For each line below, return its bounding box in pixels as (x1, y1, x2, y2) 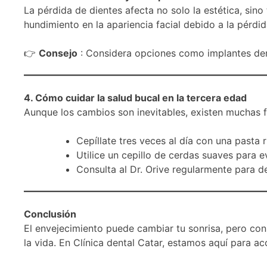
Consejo (39, 46, 77, 59)
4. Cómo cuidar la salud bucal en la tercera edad (24, 91, 247, 104)
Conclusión (24, 207, 76, 220)
